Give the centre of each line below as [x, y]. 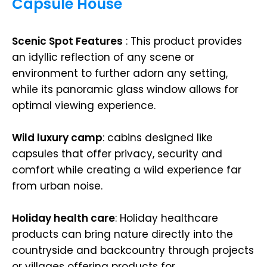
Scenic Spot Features [67, 41]
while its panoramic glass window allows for [125, 89]
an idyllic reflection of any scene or [103, 57]
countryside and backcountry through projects [133, 250]
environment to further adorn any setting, [120, 73]
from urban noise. [57, 186]
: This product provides [182, 41]
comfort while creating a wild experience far [127, 170]
